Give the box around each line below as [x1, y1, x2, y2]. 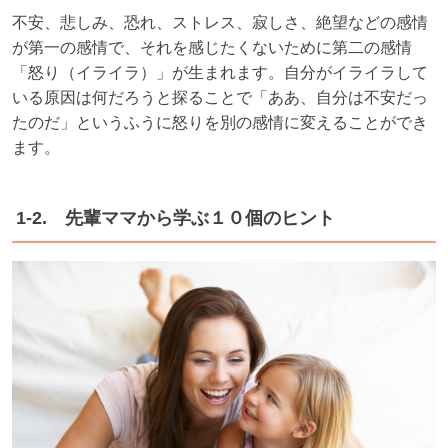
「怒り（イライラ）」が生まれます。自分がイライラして [12, 64, 428, 82]
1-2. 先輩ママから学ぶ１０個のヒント [16, 208, 335, 229]
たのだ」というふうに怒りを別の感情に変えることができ [12, 114, 428, 132]
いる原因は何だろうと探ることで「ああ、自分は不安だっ [12, 89, 428, 107]
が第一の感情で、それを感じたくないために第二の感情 [12, 39, 412, 57]
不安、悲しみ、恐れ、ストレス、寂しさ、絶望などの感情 [12, 14, 428, 32]
